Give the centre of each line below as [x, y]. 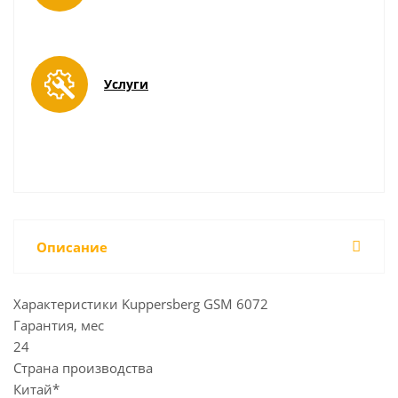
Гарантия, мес [59, 325]
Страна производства [83, 368]
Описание [72, 247]
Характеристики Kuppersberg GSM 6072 [141, 304]
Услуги [126, 84]
